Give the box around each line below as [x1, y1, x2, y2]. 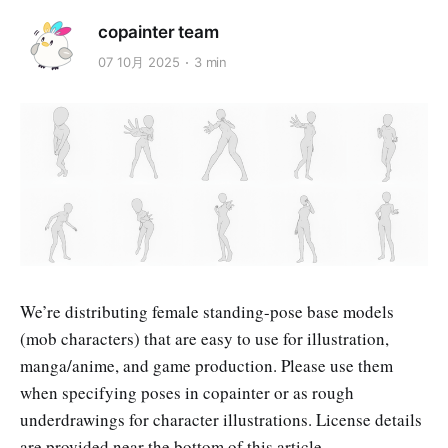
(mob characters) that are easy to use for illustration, [20, 327, 389, 351]
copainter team [98, 21, 219, 42]
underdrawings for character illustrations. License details [20, 408, 422, 432]
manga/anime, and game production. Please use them [20, 354, 393, 378]
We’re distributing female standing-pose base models [20, 300, 394, 324]
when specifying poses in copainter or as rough [20, 381, 354, 405]
